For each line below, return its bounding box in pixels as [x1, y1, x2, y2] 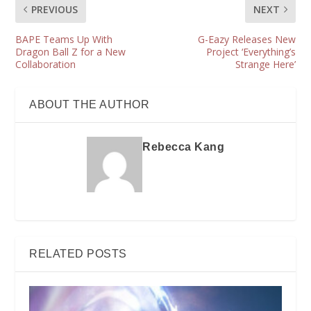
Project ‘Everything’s [205, 45, 296, 59]
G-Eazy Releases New [197, 33, 296, 47]
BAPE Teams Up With [15, 33, 113, 47]
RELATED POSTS [29, 248, 127, 260]
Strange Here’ [235, 58, 296, 72]
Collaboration [15, 58, 76, 72]
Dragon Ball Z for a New [15, 45, 126, 59]
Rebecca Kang [142, 141, 224, 153]
